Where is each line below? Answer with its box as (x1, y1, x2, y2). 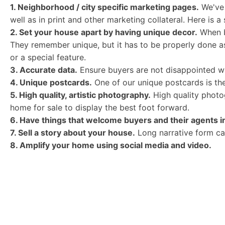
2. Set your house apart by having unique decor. (10, 27, 197, 37)
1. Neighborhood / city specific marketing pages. (10, 2, 199, 12)
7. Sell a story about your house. (10, 128, 135, 138)
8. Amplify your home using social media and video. (10, 140, 211, 150)
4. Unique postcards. (10, 77, 92, 87)
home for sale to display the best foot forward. (10, 102, 189, 113)
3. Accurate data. (10, 65, 77, 75)
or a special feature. (10, 52, 86, 62)
